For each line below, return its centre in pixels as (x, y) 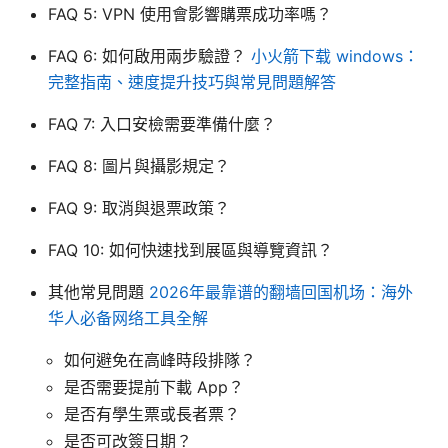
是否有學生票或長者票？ (152, 413)
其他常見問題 (98, 291)
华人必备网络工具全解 (128, 317)
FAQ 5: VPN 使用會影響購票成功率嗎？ (190, 13)
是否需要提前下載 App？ (154, 386)
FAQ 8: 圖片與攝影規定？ (139, 165)
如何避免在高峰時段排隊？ (160, 359)
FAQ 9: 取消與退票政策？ (139, 207)
